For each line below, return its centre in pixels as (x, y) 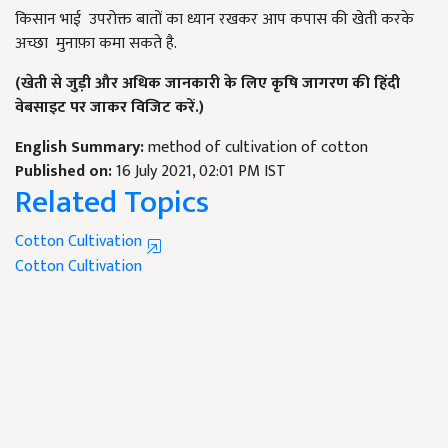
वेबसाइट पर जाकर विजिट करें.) (109, 108)
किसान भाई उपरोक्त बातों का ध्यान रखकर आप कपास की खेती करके (214, 20)
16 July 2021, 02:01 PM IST (201, 172)
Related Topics (112, 203)
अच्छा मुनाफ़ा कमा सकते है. (98, 44)
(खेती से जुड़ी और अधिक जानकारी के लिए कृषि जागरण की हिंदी (207, 84)
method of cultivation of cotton (258, 148)
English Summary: (81, 148)
